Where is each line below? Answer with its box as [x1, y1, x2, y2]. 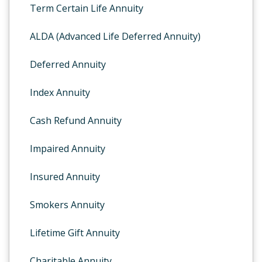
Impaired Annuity [30, 142, 105, 155]
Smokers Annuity [30, 198, 105, 211]
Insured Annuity [30, 170, 100, 183]
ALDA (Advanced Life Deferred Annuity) [30, 30, 201, 43]
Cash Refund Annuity [30, 114, 122, 127]
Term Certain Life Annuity [30, 2, 143, 15]
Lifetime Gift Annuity [30, 226, 120, 239]
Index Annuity [30, 86, 90, 99]
